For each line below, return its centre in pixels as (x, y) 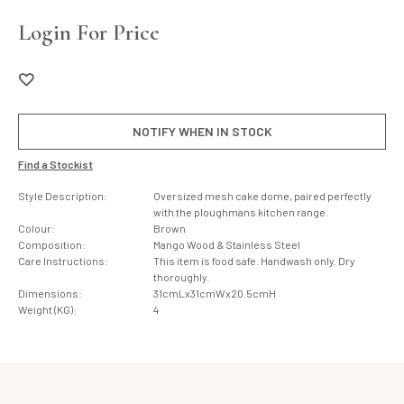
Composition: (52, 244)
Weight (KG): (47, 309)
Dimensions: (50, 293)
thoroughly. (181, 277)
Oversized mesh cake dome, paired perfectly (262, 196)
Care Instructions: (63, 261)
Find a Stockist (55, 164)
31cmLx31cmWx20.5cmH (215, 293)
